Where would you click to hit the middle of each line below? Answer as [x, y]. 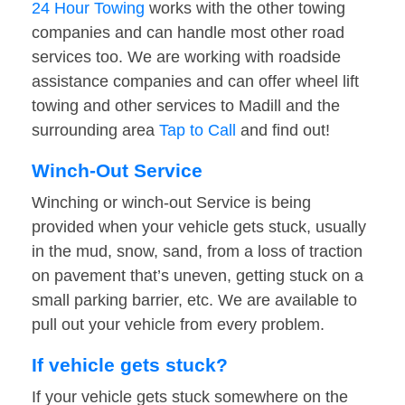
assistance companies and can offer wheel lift [195, 82]
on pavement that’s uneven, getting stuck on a [198, 276]
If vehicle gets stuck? [130, 365]
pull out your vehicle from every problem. [178, 325]
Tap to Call [198, 131]
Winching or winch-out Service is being [171, 203]
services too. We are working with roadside [186, 57]
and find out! [283, 131]
